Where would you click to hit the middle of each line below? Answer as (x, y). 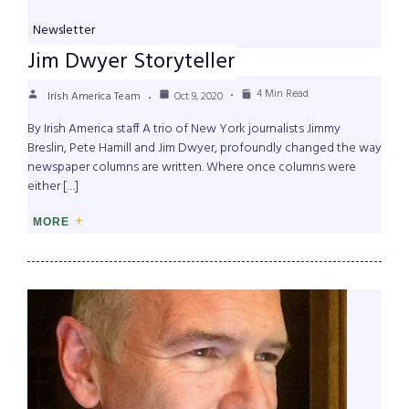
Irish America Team (94, 97)
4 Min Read (283, 94)
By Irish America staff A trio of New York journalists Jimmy (184, 130)
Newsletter (64, 31)
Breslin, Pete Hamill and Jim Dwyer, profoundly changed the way (204, 149)
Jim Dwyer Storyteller (131, 63)
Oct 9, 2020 (199, 97)
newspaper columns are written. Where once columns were (192, 168)
